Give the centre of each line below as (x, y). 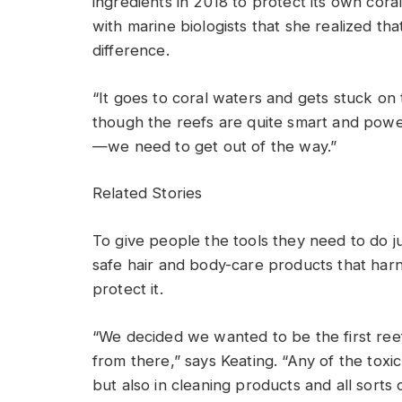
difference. (131, 51)
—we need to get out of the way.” (215, 146)
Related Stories (148, 193)
